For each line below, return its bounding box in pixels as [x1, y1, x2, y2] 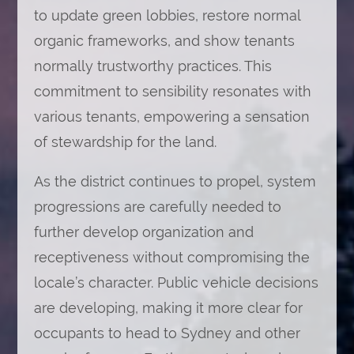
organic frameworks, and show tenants [33, 32, 295, 49]
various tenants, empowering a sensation [33, 108, 310, 125]
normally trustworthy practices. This [33, 58, 272, 74]
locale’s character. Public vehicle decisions [33, 274, 318, 291]
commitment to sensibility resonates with [33, 83, 311, 100]
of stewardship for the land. [33, 134, 217, 150]
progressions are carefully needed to [33, 198, 281, 215]
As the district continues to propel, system [33, 173, 316, 190]
